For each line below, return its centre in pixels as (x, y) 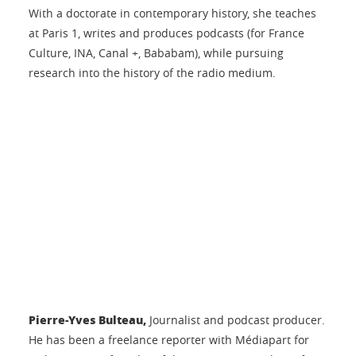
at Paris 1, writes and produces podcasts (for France (166, 33)
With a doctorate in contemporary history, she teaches (172, 13)
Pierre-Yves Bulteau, (89, 319)
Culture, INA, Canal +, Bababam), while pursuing (156, 52)
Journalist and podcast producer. (237, 320)
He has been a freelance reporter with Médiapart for (169, 340)
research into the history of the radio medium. (152, 72)
